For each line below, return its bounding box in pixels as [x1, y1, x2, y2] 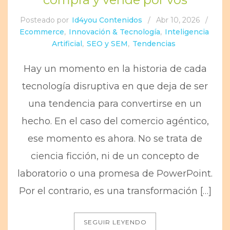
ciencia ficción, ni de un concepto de [31, 150, 199, 162]
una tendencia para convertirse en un [28, 98, 202, 109]
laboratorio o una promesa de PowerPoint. [17, 168, 213, 179]
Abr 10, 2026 [156, 15, 200, 25]
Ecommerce [20, 27, 64, 36]
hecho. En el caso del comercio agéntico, [21, 116, 209, 127]
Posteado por [20, 15, 71, 25]
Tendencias [132, 39, 176, 48]
